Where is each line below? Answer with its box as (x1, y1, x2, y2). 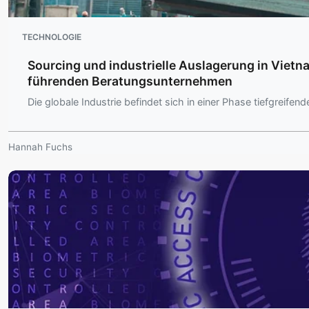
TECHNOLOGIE (22, 32, 81, 43)
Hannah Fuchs (8, 141, 72, 153)
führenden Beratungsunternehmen (28, 74, 232, 89)
